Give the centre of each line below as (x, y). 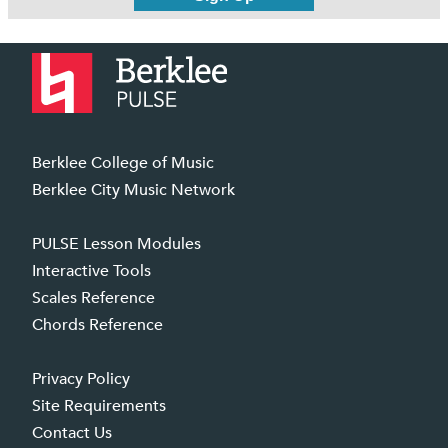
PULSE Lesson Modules (116, 243)
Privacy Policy (81, 378)
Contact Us (72, 432)
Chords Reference (97, 324)
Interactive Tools (91, 270)
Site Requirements (99, 405)
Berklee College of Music (123, 162)
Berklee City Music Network (133, 189)
